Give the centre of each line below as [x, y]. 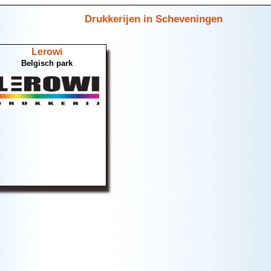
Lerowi [47, 52]
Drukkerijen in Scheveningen [154, 18]
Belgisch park [47, 64]
